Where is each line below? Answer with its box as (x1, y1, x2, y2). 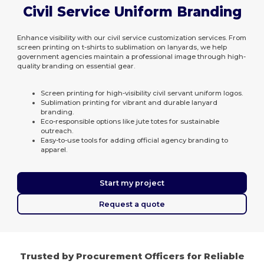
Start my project (100, 178, 164, 187)
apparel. (41, 146, 68, 154)
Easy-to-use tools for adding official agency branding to (41, 136, 229, 144)
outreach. (41, 127, 74, 135)
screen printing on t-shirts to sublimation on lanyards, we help (17, 43, 227, 51)
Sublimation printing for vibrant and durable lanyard (41, 98, 218, 107)
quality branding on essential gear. (17, 62, 136, 70)
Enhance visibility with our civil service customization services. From (17, 34, 247, 42)
